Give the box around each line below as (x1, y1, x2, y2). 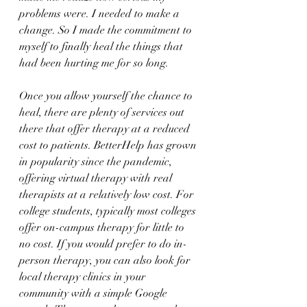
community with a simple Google (19, 286, 170, 300)
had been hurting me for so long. (19, 56, 169, 70)
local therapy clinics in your (19, 270, 149, 284)
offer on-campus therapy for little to (19, 221, 187, 234)
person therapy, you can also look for (19, 254, 193, 267)
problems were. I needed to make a (19, 7, 182, 21)
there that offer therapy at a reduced (19, 122, 193, 136)
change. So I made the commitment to (19, 23, 195, 37)
